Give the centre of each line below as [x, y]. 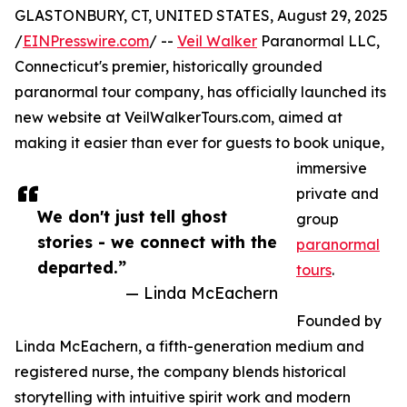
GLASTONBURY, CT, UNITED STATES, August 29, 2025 [201, 16]
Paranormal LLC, [318, 41]
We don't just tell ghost [132, 217]
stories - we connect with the [157, 242]
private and [338, 194]
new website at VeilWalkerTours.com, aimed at [179, 118]
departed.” [82, 268]
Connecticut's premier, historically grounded [169, 67]
